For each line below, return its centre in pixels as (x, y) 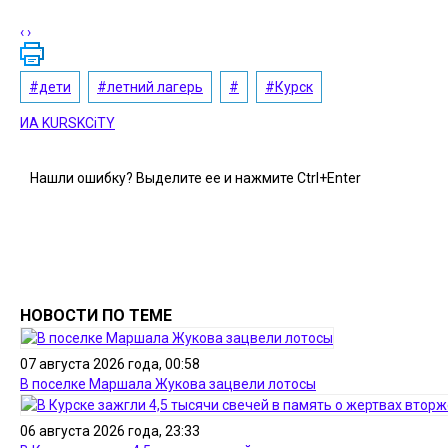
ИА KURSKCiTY (67, 123)
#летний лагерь (150, 87)
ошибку (101, 178)
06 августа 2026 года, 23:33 (110, 431)
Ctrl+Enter (329, 178)
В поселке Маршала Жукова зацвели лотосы (168, 384)
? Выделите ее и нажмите (211, 178)
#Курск (289, 87)
